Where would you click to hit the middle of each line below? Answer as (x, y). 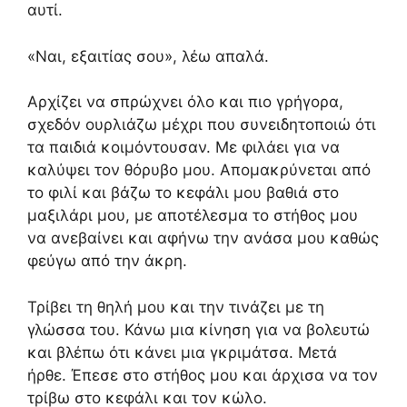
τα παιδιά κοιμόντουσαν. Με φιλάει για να (184, 147)
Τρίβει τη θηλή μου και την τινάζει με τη (176, 307)
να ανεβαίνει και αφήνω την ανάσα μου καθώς (203, 238)
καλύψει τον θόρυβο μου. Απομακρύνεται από (199, 170)
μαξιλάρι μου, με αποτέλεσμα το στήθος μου (193, 215)
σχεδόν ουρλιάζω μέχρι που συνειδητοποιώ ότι (202, 124)
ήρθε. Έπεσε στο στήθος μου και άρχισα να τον (203, 375)
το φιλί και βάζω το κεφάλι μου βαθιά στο (183, 193)
